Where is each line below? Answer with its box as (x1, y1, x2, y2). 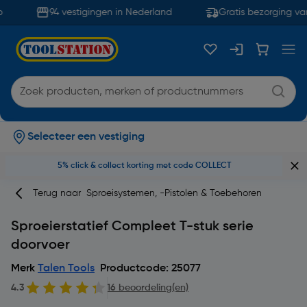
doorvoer (11, 238, 70, 252)
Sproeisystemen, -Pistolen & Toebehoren (86, 188, 262, 198)
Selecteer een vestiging (27, 132, 145, 143)
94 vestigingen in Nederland (42, 8, 166, 17)
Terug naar (33, 188, 86, 198)
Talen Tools (38, 263, 95, 274)
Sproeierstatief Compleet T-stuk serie (11, 220, 254, 234)
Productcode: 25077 (100, 263, 201, 274)
